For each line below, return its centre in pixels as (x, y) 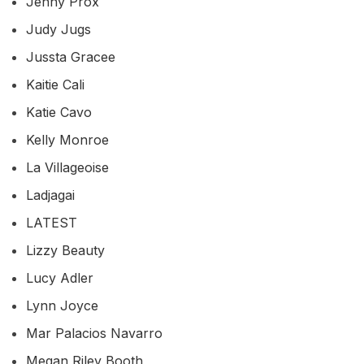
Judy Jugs (58, 29)
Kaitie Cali (55, 84)
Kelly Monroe (67, 139)
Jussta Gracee (71, 56)
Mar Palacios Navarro (94, 333)
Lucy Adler (60, 277)
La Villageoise (67, 167)
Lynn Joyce (62, 305)
